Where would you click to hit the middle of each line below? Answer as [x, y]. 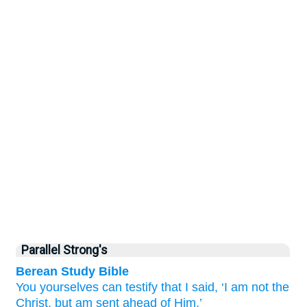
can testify [130, 287]
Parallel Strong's [64, 250]
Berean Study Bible [72, 271]
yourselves [69, 287]
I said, [201, 287]
